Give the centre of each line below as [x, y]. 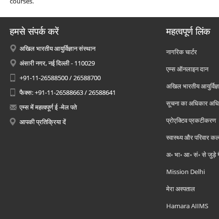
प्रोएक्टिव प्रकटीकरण [191, 120]
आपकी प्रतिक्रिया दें [43, 122]
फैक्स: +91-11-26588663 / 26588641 [68, 92]
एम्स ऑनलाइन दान [187, 69]
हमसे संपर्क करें [34, 31]
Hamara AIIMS [187, 206]
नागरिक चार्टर [182, 52]
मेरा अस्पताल [181, 189]
